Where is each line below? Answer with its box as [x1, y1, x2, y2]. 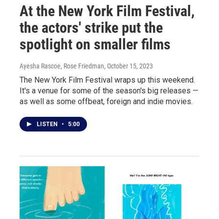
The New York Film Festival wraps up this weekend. [20, 75, 195, 85]
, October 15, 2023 [104, 62, 153, 70]
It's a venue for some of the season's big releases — [20, 86, 198, 95]
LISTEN [37, 120, 59, 128]
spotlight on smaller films [20, 35, 171, 53]
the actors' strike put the [20, 19, 163, 36]
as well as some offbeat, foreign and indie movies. [20, 96, 193, 106]
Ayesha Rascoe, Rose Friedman [20, 62, 104, 70]
